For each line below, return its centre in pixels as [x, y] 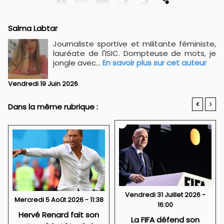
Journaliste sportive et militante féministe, [134, 44]
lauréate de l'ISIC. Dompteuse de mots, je [134, 53]
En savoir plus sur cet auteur [154, 63]
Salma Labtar [33, 28]
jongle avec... [78, 63]
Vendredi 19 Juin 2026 [43, 84]
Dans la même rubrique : [53, 107]
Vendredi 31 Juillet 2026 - [165, 194]
